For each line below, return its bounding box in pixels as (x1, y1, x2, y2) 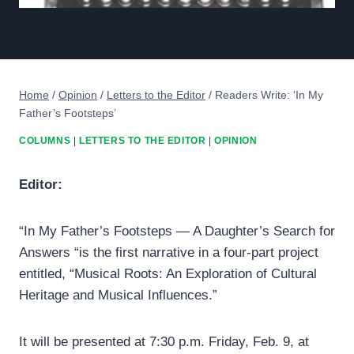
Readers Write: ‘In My (215, 88, 323, 101)
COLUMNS (19, 135, 71, 147)
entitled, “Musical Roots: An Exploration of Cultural (19, 266, 317, 282)
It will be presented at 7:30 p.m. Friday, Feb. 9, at (19, 334, 309, 350)
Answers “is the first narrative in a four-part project (19, 245, 318, 261)
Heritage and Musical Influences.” (19, 288, 217, 303)
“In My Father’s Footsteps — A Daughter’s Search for (19, 224, 335, 239)
